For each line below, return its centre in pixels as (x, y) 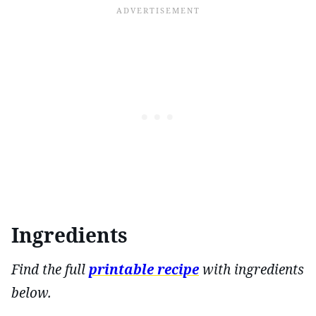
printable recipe (144, 269)
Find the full (50, 269)
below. (31, 292)
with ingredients (253, 269)
